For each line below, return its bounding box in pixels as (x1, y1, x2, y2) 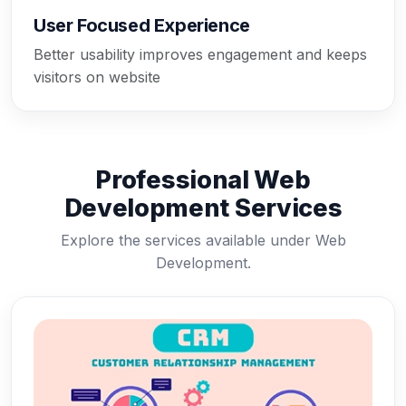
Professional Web (95, 164, 311, 195)
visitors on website (34, 67, 160, 86)
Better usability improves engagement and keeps (34, 44, 367, 63)
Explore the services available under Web (60, 230, 346, 249)
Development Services (63, 192, 343, 223)
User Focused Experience (34, 14, 250, 36)
